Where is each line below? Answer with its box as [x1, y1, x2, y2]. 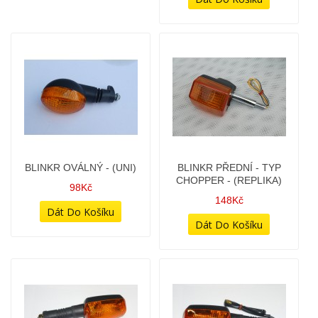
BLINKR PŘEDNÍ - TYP [177, 94, 281, 105]
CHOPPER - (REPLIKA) [176, 106, 282, 118]
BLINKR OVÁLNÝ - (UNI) [25, 94, 136, 105]
